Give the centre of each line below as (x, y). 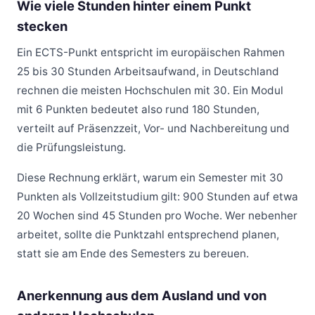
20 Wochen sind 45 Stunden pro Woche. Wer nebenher (157, 216)
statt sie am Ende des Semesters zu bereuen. (133, 254)
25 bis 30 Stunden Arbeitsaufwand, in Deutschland (148, 72)
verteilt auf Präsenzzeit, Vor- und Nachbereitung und (153, 129)
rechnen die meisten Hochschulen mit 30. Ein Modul (150, 91)
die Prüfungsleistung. (71, 148)
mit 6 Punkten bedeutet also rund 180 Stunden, (138, 110)
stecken (42, 26)
